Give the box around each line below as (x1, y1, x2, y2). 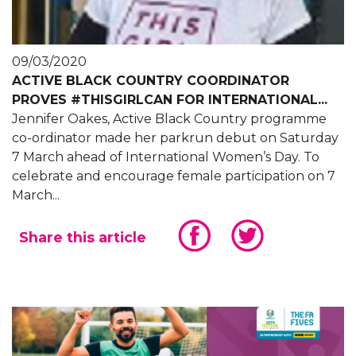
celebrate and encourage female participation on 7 (12, 168, 335, 184)
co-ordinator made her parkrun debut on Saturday (12, 130, 339, 146)
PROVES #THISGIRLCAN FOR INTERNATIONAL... (12, 92, 327, 108)
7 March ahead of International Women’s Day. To (12, 149, 319, 165)
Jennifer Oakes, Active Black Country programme (12, 111, 327, 127)
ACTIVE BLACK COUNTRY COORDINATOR (12, 73, 289, 89)
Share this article (19, 229, 146, 246)
